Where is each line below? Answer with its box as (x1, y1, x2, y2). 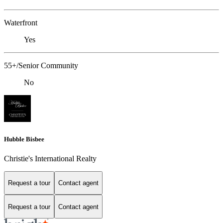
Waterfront (4, 18, 37, 27)
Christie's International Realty (4, 154, 97, 163)
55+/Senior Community (4, 61, 78, 70)
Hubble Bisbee (4, 135, 44, 143)
